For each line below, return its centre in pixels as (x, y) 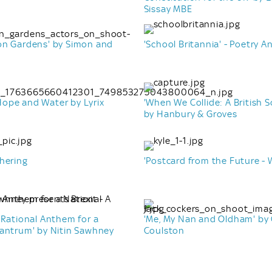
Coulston (164, 230)
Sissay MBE (168, 9)
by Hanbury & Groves (190, 114)
